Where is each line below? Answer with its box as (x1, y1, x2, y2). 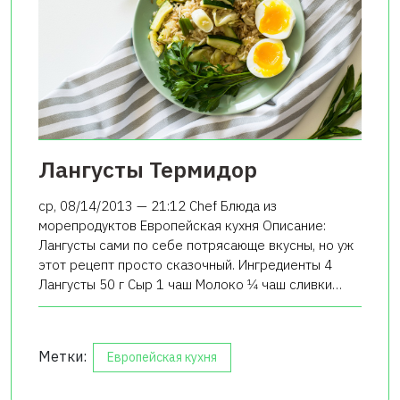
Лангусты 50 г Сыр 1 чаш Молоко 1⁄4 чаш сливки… (38, 275, 342, 293)
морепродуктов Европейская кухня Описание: (38, 216, 326, 234)
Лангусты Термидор (38, 154, 257, 184)
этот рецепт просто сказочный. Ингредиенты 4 (38, 255, 332, 273)
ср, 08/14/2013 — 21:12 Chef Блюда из (38, 196, 277, 214)
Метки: (38, 346, 90, 365)
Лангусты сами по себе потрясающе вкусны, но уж (38, 236, 354, 254)
